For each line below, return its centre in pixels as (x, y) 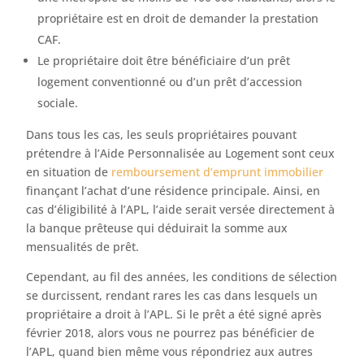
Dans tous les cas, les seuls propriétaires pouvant (162, 134)
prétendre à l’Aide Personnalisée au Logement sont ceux (181, 153)
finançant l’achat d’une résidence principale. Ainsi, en (173, 191)
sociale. (58, 103)
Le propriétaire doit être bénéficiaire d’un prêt (164, 61)
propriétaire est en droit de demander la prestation (178, 18)
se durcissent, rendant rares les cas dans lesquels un (172, 295)
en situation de (69, 172)
